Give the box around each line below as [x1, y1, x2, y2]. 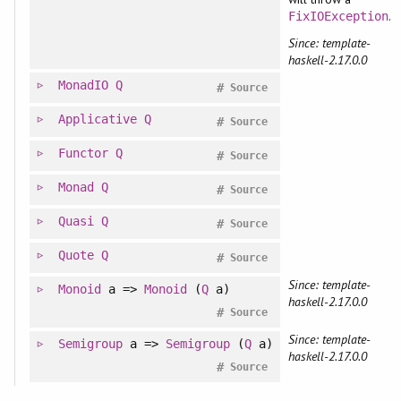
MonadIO [57, 77, 108, 92]
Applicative [57, 111, 138, 126]
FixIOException [287, 8, 389, 23]
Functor [57, 145, 108, 160]
